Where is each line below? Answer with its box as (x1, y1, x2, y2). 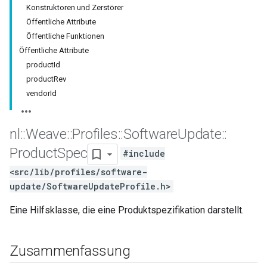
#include (123, 148, 166, 160)
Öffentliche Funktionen (26, 32, 104, 41)
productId (26, 60, 60, 69)
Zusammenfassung (10, 243, 131, 259)
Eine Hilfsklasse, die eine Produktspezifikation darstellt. (10, 204, 244, 216)
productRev (26, 74, 66, 83)
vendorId (26, 89, 57, 98)
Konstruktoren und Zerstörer (26, 3, 123, 12)
